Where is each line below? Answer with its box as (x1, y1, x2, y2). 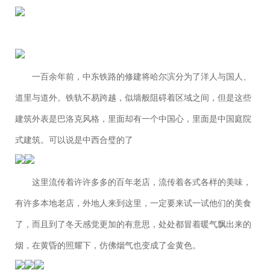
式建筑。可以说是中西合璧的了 (15, 135, 133, 145)
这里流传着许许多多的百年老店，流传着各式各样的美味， (32, 177, 251, 187)
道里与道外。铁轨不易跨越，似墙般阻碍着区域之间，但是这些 (15, 93, 251, 103)
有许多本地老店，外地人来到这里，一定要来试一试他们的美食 (15, 198, 251, 209)
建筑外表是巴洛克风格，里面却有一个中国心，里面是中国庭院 (15, 114, 251, 124)
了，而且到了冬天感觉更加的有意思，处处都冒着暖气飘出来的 (15, 219, 251, 230)
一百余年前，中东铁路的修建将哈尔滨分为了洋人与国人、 (32, 72, 251, 82)
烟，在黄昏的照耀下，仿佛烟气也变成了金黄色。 (15, 240, 201, 251)
